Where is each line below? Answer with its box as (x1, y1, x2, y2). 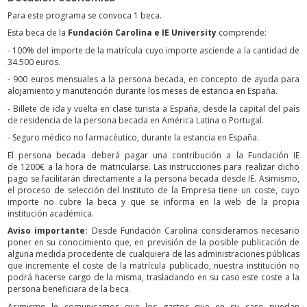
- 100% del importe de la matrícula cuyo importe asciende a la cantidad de (8, 44, 299, 56)
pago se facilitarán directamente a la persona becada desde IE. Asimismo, (8, 172, 299, 184)
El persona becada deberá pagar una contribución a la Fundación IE (8, 149, 299, 161)
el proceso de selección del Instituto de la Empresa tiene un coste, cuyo (8, 184, 299, 196)
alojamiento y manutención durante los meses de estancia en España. (8, 85, 278, 97)
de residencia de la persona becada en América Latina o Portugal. (8, 114, 264, 126)
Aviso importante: (8, 225, 88, 237)
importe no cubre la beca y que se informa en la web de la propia (8, 195, 299, 208)
